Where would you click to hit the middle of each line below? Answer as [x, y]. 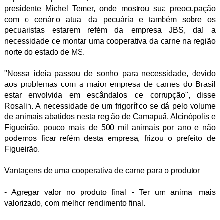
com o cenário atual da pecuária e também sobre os [110, 19]
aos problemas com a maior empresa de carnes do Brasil [110, 84]
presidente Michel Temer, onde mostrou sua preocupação [110, 9]
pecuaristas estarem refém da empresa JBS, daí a [110, 30]
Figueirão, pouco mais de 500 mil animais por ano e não [110, 127]
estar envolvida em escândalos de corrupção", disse [110, 95]
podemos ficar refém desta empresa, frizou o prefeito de [110, 138]
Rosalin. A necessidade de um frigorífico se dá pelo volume [110, 106]
